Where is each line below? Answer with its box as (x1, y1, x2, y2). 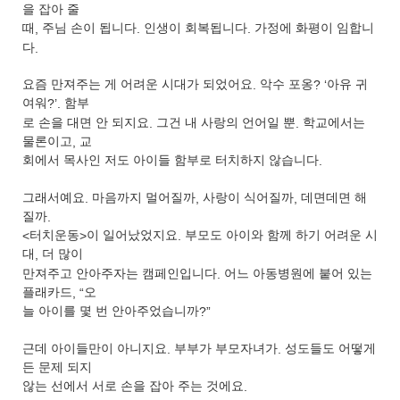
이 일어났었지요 (87, 229, 178, 243)
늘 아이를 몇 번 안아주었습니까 (22, 304, 199, 319)
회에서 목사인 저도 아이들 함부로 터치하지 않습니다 (22, 154, 319, 168)
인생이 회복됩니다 (144, 21, 247, 36)
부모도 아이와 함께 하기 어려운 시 (185, 229, 378, 243)
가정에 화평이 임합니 (254, 21, 374, 36)
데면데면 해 (301, 190, 367, 204)
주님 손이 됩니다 (42, 21, 137, 36)
